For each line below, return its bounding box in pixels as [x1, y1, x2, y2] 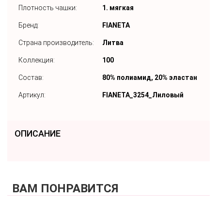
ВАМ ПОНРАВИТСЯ [12, 182, 118, 195]
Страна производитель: [18, 39, 94, 46]
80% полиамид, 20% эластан [102, 74, 197, 81]
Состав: [18, 74, 44, 81]
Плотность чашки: [18, 4, 77, 12]
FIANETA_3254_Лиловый [102, 91, 184, 99]
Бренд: [18, 21, 39, 29]
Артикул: [18, 91, 46, 99]
